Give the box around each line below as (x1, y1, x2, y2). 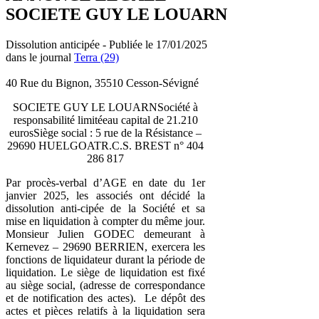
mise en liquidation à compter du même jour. (6, 214, 205, 227)
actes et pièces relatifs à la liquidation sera (6, 304, 205, 317)
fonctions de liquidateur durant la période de (6, 253, 205, 266)
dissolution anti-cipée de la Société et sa (6, 202, 205, 214)
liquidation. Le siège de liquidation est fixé (6, 266, 205, 278)
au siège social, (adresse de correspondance (6, 278, 205, 291)
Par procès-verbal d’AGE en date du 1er (6, 176, 205, 189)
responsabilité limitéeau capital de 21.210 (13, 113, 198, 126)
